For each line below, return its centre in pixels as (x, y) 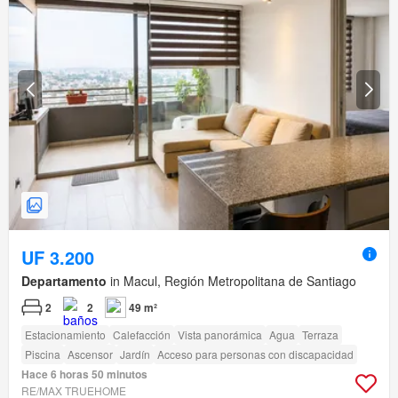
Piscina (43, 354)
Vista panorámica (220, 335)
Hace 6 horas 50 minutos (84, 374)
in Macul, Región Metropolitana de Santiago (231, 281)
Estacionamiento (65, 335)
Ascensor (90, 354)
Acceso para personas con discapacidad (255, 354)
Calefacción (142, 335)
